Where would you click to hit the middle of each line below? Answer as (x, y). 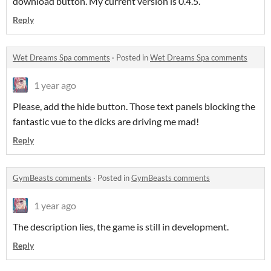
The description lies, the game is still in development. (122, 227)
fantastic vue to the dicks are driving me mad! (107, 121)
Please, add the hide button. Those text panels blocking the (134, 106)
